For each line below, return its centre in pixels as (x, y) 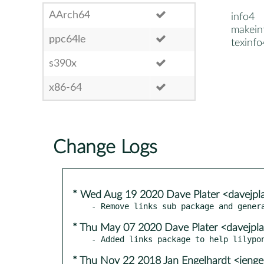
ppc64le (67, 39)
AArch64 (70, 15)
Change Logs (105, 147)
